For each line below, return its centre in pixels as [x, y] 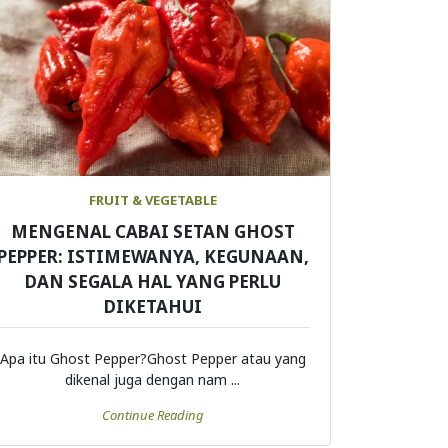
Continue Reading [152, 415]
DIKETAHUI [152, 307]
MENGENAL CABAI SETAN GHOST [152, 232]
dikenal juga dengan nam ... [153, 380]
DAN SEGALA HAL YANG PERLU [152, 282]
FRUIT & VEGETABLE [152, 200]
